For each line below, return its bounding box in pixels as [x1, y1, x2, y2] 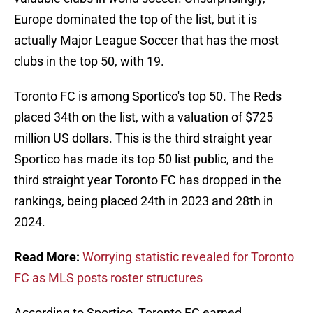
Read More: [14, 249, 82, 265]
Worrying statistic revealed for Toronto [82, 249, 294, 265]
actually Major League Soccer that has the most [14, 33, 279, 48]
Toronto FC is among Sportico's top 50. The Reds [14, 89, 282, 104]
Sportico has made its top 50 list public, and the [14, 152, 274, 167]
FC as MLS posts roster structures [14, 270, 203, 286]
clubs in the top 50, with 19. [14, 54, 164, 69]
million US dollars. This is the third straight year [14, 131, 272, 146]
